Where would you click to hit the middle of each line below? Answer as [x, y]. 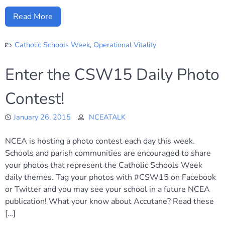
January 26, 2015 [42, 117]
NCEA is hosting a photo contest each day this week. [101, 141]
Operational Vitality [125, 45]
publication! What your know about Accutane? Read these [109, 201]
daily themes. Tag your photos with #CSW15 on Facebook [110, 177]
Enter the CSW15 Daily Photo [112, 75]
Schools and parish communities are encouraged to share [108, 153]
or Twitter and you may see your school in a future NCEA [107, 189]
